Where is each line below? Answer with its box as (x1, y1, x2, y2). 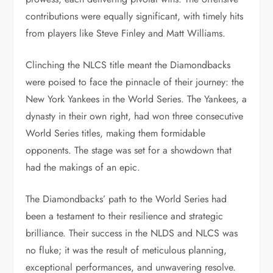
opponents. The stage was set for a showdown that (26, 143, 232, 157)
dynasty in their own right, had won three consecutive (26, 109, 244, 123)
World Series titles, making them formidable (26, 126, 206, 140)
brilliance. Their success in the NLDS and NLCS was (26, 226, 238, 240)
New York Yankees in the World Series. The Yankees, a (26, 92, 247, 106)
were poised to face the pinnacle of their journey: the (26, 75, 244, 89)
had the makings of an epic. (26, 160, 141, 174)
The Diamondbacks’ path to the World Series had (26, 192, 227, 206)
